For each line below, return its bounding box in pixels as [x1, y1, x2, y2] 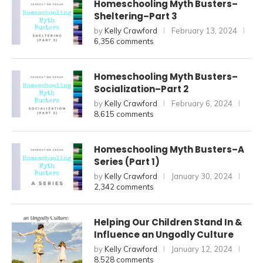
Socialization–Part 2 [94, 83, 188, 95]
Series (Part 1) [94, 156, 160, 168]
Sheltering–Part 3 [94, 10, 177, 22]
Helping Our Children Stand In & [94, 216, 242, 228]
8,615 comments [94, 109, 154, 119]
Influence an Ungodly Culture [94, 228, 234, 241]
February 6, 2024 [171, 99, 232, 108]
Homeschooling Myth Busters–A [94, 143, 244, 156]
